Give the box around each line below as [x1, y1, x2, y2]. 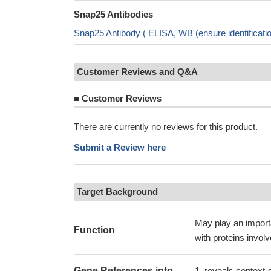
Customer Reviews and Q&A [77, 67, 198, 77]
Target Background [77, 186, 158, 197]
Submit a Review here [74, 142, 166, 152]
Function [74, 225, 115, 235]
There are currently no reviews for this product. [74, 122, 258, 132]
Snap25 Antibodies [74, 9, 153, 19]
